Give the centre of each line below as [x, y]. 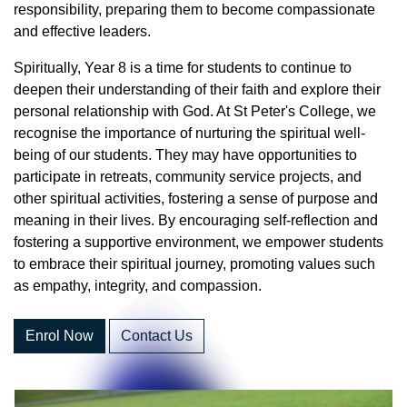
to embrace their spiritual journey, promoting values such [194, 263]
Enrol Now [60, 335]
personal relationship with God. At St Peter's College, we [195, 111]
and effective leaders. [82, 31]
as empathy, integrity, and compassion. [138, 285]
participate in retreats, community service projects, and [188, 176]
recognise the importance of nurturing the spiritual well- [189, 133]
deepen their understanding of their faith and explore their [197, 89]
